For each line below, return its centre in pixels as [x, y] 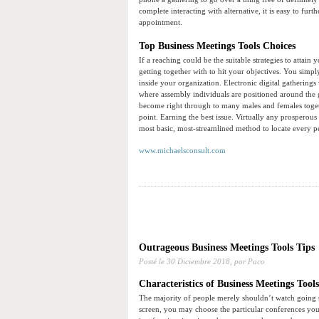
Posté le [153, 262]
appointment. [161, 22]
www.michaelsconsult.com [182, 151]
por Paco [249, 262]
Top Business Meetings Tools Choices [217, 46]
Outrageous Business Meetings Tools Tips [227, 248]
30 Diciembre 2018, [199, 262]
